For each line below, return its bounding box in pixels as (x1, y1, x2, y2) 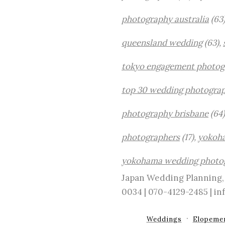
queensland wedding (122, 37, 202, 48)
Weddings (146, 215, 182, 223)
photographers (122, 132, 180, 143)
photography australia (122, 14, 209, 25)
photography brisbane (122, 108, 208, 119)
